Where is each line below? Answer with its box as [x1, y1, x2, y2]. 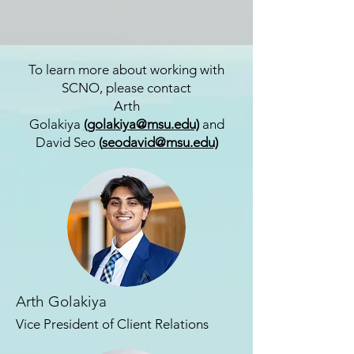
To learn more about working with [28, 62, 224, 77]
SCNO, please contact [62, 80, 191, 96]
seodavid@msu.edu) [101, 134, 218, 150]
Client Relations [117, 316, 209, 332]
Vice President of [16, 316, 117, 332]
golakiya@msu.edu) [86, 116, 199, 132]
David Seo [35, 134, 99, 150]
